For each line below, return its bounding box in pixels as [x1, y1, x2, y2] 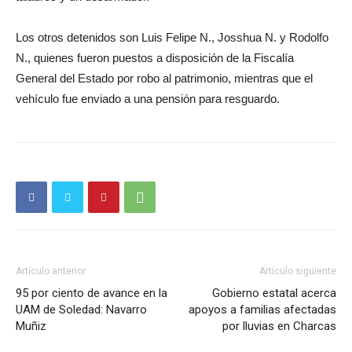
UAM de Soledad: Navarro [16, 302, 147, 317]
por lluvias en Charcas [222, 319, 336, 334]
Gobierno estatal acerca [212, 286, 336, 301]
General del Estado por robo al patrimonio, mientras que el [16, 71, 313, 86]
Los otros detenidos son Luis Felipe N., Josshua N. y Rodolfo [16, 31, 328, 45]
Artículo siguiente [259, 266, 336, 277]
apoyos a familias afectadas [189, 302, 336, 317]
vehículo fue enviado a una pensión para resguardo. [16, 92, 280, 106]
